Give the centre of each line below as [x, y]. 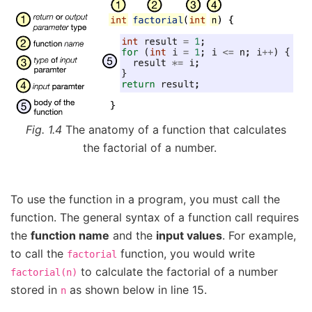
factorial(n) [44, 272]
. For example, [259, 235]
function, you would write [186, 253]
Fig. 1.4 [46, 130]
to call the [39, 253]
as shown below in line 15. [136, 289]
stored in [36, 289]
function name [70, 235]
